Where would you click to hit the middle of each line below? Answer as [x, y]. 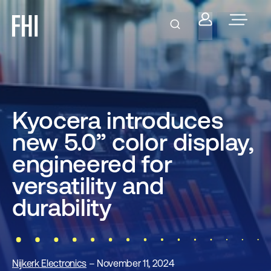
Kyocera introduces [118, 120]
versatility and [88, 185]
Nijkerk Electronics [49, 263]
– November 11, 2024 [130, 263]
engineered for [92, 164]
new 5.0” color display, [133, 142]
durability [62, 207]
